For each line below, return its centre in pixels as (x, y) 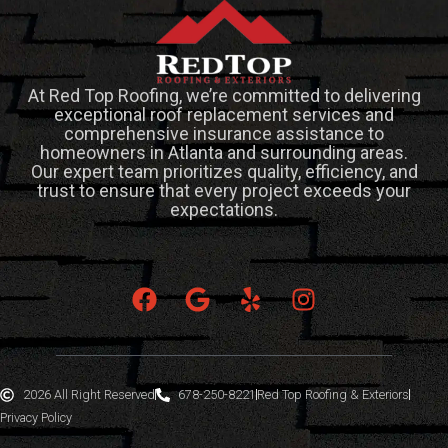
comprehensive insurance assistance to (224, 133)
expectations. (224, 209)
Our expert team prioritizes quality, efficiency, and (224, 171)
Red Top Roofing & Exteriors (333, 395)
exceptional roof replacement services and (224, 114)
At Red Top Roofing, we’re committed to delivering (224, 95)
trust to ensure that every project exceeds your (224, 190)
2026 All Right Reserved (88, 395)
